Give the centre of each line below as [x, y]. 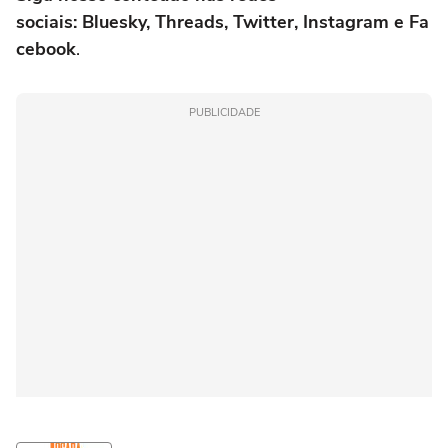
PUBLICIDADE [224, 112]
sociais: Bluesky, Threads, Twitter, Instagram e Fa [222, 21]
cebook [46, 48]
